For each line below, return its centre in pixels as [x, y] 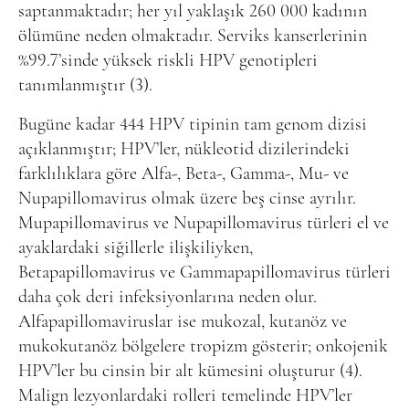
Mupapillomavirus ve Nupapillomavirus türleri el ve [204, 223]
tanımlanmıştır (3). [85, 85]
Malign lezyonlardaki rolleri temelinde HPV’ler [185, 396]
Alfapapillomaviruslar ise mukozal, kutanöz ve [183, 322]
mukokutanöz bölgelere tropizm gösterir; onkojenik [203, 346]
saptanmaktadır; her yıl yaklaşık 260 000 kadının [193, 11]
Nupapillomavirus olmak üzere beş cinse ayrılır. [187, 199]
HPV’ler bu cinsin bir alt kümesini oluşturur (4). [190, 371]
